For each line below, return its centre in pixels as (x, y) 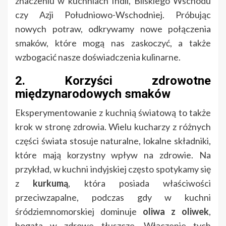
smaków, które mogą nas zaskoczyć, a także (113, 43)
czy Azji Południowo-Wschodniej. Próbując (113, 15)
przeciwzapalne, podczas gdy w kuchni (113, 197)
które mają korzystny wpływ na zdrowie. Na (113, 155)
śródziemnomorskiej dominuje (79, 212)
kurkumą (51, 183)
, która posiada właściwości (139, 183)
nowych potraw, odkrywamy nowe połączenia (113, 29)
